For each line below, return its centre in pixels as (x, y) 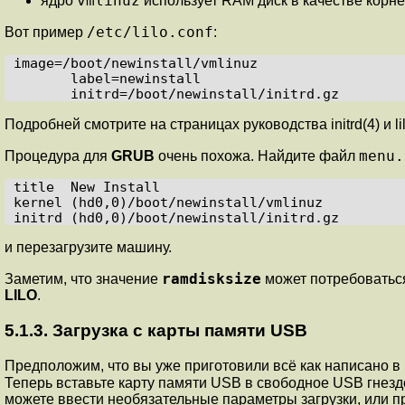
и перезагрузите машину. (88, 248)
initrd (347, 125)
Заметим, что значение (83, 279)
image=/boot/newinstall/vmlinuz (136, 63)
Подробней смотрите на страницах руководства (168, 125)
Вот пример (46, 33)
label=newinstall (42, 79)
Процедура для (58, 156)
